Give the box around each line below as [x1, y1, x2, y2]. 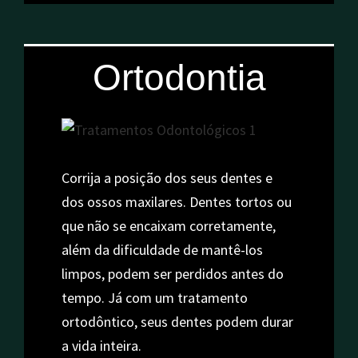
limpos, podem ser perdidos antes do [61, 265, 284, 283]
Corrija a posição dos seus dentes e [61, 169, 272, 187]
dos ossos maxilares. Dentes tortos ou [61, 193, 292, 211]
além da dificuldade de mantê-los [61, 241, 263, 259]
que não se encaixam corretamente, [61, 217, 276, 235]
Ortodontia [92, 57, 266, 99]
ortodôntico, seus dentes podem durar [61, 312, 293, 331]
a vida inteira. [61, 336, 141, 355]
